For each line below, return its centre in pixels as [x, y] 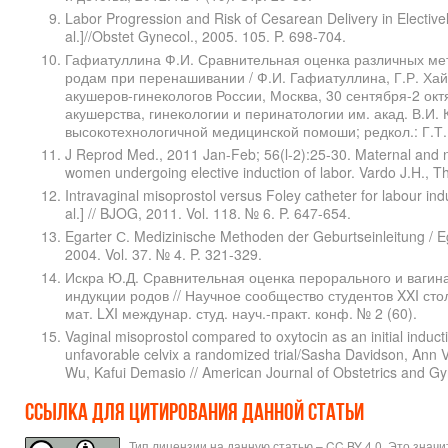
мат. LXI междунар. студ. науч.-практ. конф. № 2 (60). [241, 313]
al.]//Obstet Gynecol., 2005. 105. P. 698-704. [205, 36]
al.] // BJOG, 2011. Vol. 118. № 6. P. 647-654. [208, 213]
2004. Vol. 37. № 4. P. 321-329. [163, 254]
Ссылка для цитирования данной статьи [196, 414]
